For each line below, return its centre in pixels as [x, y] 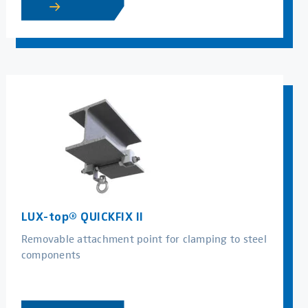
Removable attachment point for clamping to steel [144, 238]
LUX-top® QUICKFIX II [82, 216]
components [51, 254]
